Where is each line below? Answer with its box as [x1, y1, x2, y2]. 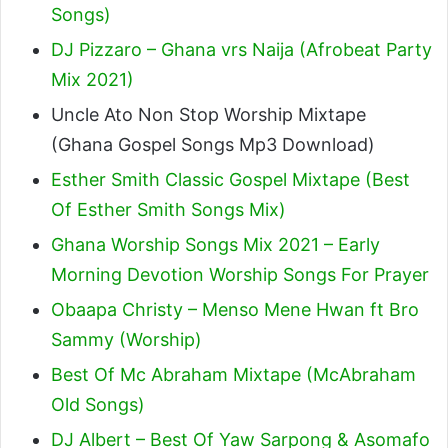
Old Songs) [51, 394, 145, 415]
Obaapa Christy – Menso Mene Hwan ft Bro [51, 299, 419, 320]
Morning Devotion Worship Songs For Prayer [51, 264, 429, 285]
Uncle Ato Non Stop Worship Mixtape [51, 104, 366, 125]
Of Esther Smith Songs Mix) [51, 199, 286, 220]
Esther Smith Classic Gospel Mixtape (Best [51, 169, 410, 190]
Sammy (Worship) [51, 329, 202, 350]
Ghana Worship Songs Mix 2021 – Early [51, 234, 380, 255]
